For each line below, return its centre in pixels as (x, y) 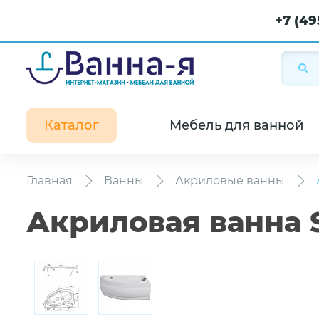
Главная (49, 181)
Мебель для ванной (236, 125)
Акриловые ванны (230, 181)
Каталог (72, 125)
